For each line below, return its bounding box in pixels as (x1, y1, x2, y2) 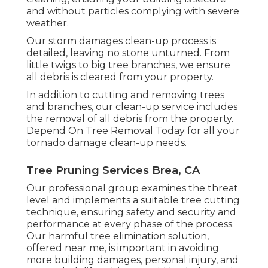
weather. (26, 17, 69, 29)
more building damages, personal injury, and (26, 254, 239, 266)
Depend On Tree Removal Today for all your (26, 124, 240, 136)
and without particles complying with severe (26, 5, 239, 17)
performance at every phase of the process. (26, 218, 234, 230)
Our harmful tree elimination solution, (26, 230, 209, 242)
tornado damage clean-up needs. (26, 136, 187, 148)
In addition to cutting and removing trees (26, 89, 224, 100)
